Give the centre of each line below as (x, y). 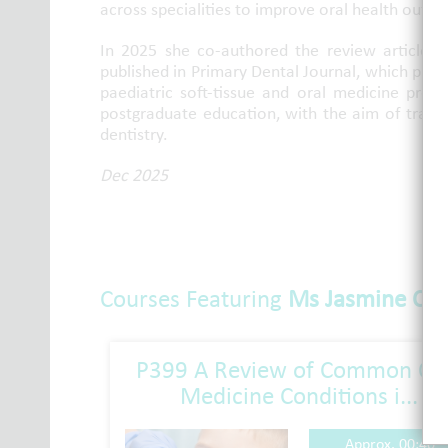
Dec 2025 (134, 175)
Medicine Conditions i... (298, 396)
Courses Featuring (194, 299)
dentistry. (134, 134)
